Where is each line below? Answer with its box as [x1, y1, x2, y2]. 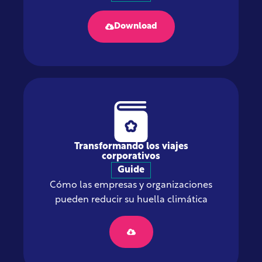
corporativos [102, 151, 160, 161]
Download [113, 22, 157, 31]
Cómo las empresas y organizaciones [50, 180, 212, 190]
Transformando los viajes [74, 142, 188, 151]
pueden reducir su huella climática [54, 195, 208, 205]
